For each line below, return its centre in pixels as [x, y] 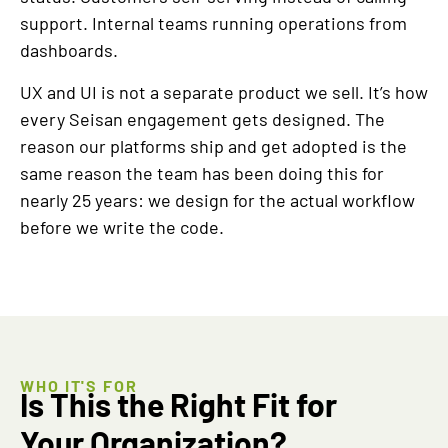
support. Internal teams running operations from [213, 23]
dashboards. [69, 50]
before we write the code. [122, 227]
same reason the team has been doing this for [202, 173]
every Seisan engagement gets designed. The [202, 119]
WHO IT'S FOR [79, 385]
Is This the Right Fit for [178, 404]
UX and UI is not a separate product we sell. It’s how [224, 92]
